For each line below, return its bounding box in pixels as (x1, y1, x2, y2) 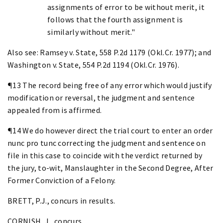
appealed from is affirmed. (7, 105, 102, 115)
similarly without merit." (47, 26, 135, 37)
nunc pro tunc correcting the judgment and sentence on (7, 137, 206, 148)
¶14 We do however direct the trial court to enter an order (7, 125, 213, 135)
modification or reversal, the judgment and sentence (7, 92, 195, 103)
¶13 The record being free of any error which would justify (7, 80, 212, 90)
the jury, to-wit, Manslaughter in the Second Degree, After (7, 162, 214, 173)
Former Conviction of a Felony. (7, 175, 116, 185)
